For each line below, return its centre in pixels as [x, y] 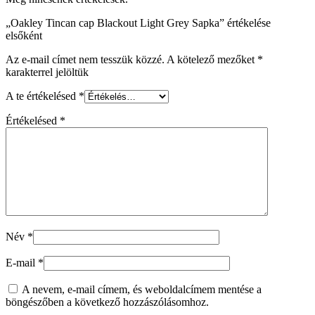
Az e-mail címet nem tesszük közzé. [85, 59]
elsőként [24, 35]
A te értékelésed [42, 96]
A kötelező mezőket [212, 59]
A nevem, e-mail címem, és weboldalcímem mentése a [142, 289]
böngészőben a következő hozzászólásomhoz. [107, 302]
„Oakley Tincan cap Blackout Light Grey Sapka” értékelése [138, 22]
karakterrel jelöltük [47, 72]
